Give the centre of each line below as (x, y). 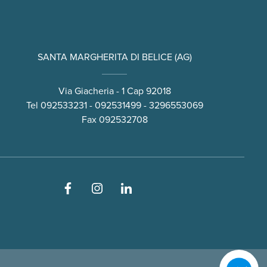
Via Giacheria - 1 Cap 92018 (114, 91)
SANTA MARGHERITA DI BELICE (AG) (114, 58)
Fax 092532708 (114, 120)
